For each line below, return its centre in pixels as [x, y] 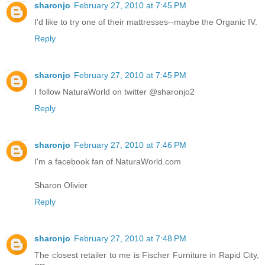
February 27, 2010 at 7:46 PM [130, 145]
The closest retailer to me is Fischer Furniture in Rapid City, [147, 255]
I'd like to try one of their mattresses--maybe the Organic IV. [146, 22]
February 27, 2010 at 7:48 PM [130, 238]
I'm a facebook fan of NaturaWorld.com [108, 161]
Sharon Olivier [61, 185]
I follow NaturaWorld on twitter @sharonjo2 [114, 91]
